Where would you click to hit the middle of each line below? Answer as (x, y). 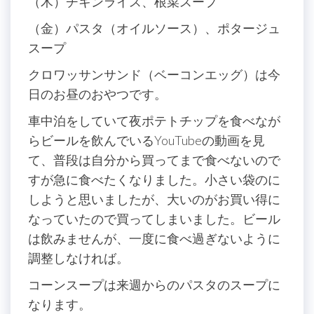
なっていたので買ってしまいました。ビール (154, 219)
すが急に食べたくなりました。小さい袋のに (154, 179)
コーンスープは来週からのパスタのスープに (154, 285)
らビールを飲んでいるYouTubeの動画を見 (146, 140)
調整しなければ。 (78, 258)
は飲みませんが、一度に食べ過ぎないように (154, 238)
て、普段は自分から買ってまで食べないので (154, 160)
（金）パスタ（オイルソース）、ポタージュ (154, 28)
